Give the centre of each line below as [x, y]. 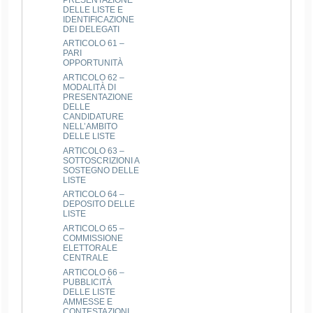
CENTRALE [86, 257]
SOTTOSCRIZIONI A [101, 160]
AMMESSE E [88, 301]
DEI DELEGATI [92, 29]
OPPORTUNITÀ [93, 63]
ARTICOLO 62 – [94, 77]
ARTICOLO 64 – [94, 195]
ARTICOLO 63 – [94, 151]
